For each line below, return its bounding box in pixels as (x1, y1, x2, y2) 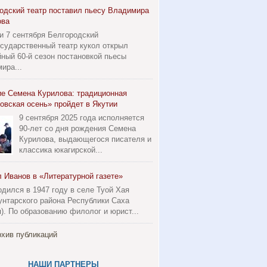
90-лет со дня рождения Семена (19, 124, 136, 133)
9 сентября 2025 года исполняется (19, 113, 144, 122)
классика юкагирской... (19, 145, 103, 154)
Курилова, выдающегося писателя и (19, 135, 151, 144)
